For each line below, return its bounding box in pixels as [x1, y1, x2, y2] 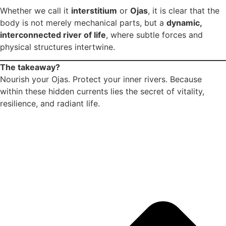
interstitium [71, 5, 117, 16]
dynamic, [166, 17, 202, 28]
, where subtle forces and [106, 29, 203, 40]
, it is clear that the [148, 5, 219, 16]
